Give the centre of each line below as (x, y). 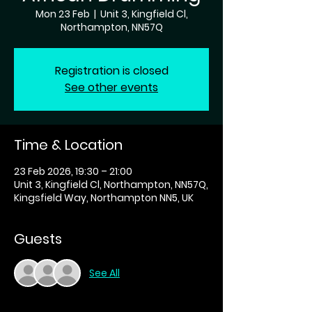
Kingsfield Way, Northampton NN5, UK (104, 198)
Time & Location (68, 145)
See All (104, 273)
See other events (111, 87)
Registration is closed (111, 71)
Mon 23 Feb (62, 14)
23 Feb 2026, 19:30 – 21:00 (73, 171)
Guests (38, 239)
